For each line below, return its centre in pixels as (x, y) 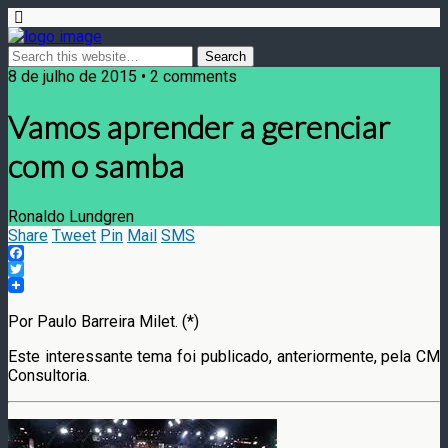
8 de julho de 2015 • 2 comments (122, 76)
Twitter (32, 284)
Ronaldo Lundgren (71, 216)
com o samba (96, 166)
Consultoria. (49, 375)
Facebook (42, 268)
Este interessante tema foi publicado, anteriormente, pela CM (224, 356)
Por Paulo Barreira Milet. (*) (103, 321)
